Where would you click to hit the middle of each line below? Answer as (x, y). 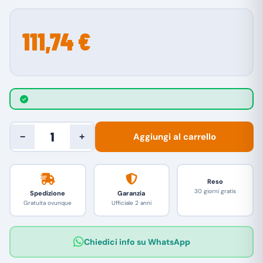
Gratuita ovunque (48, 203)
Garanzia (131, 193)
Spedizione (48, 193)
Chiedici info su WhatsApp (137, 242)
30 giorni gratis (215, 191)
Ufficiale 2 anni (131, 203)
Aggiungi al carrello (174, 137)
